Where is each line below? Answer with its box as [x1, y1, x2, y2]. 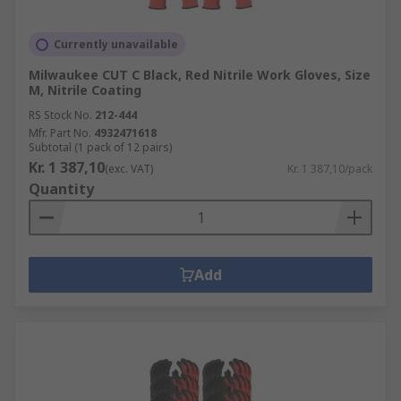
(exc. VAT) [105, 161, 153, 176]
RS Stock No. [29, 107, 92, 123]
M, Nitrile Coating [29, 81, 141, 98]
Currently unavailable [54, 37, 178, 52]
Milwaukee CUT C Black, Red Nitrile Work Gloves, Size [29, 66, 371, 83]
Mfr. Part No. [29, 125, 91, 141]
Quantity [29, 179, 94, 199]
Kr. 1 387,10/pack [287, 161, 372, 176]
